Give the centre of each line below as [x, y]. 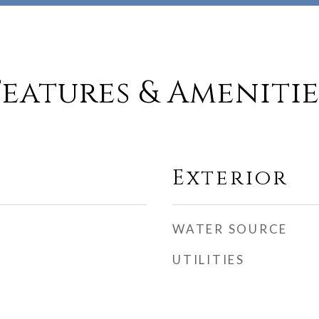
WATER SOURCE [230, 229]
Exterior [230, 178]
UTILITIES [209, 260]
